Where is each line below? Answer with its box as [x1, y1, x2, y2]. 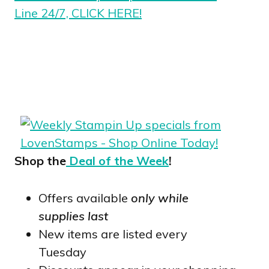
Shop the [14, 153, 66, 168]
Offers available [38, 190, 131, 205]
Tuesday [38, 244, 86, 259]
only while [131, 190, 189, 205]
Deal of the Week [66, 153, 169, 168]
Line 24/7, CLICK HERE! [14, 5, 142, 20]
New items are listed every [38, 226, 187, 241]
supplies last [38, 208, 108, 223]
